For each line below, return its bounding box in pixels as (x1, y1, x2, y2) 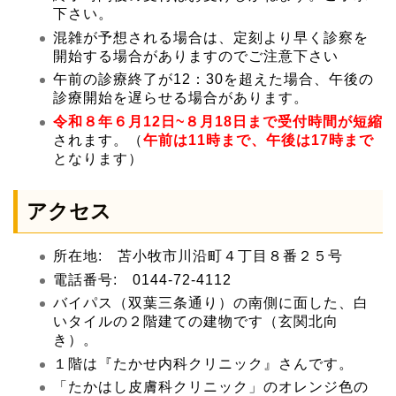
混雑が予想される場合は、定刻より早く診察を (53, 29, 369, 45)
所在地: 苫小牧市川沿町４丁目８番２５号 (53, 248, 343, 264)
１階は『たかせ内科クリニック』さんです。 (53, 355, 354, 371)
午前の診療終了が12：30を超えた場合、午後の (53, 72, 374, 88)
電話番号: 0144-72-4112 (53, 271, 232, 287)
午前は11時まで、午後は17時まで (143, 133, 374, 148)
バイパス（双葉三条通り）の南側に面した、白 (53, 295, 369, 311)
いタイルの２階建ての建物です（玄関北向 (53, 314, 339, 330)
